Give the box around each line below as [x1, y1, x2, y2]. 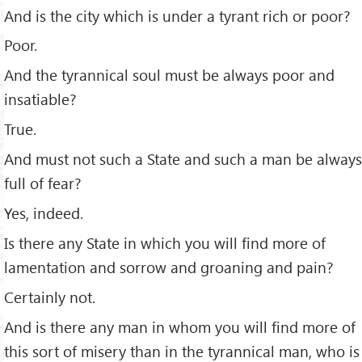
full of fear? [4, 173, 82, 194]
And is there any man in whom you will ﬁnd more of [4, 316, 356, 337]
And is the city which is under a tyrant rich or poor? [4, 5, 351, 26]
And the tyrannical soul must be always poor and [4, 65, 335, 86]
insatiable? [4, 89, 77, 110]
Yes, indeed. [4, 203, 83, 224]
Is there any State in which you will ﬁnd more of [4, 232, 326, 253]
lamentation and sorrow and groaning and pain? [4, 256, 334, 277]
